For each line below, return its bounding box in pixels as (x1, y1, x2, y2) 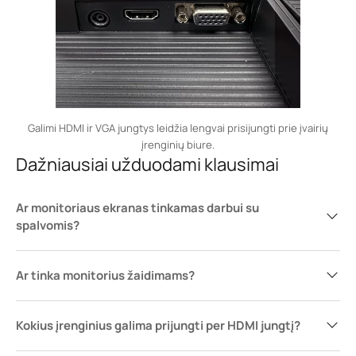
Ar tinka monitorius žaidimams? (16, 267, 195, 284)
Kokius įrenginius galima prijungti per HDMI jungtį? (16, 317, 300, 334)
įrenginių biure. (141, 137, 215, 152)
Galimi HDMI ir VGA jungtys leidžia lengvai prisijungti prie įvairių (28, 121, 328, 135)
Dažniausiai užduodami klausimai (16, 153, 279, 176)
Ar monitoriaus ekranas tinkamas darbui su (16, 199, 259, 216)
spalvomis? (16, 217, 79, 234)
